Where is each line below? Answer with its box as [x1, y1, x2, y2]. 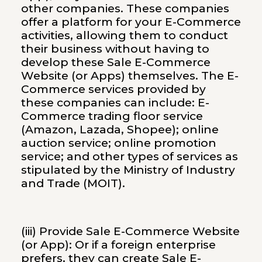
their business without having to [20, 42, 209, 56]
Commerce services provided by [20, 82, 206, 96]
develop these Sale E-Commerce [20, 55, 211, 69]
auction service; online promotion [20, 136, 216, 150]
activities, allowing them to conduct [20, 28, 228, 42]
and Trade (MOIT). [20, 176, 125, 190]
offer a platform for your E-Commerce [20, 15, 241, 29]
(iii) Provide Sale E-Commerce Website [20, 224, 240, 238]
